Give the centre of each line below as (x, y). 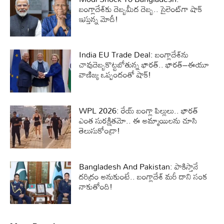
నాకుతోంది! (96, 186)
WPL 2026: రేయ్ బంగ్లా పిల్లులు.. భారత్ (139, 110)
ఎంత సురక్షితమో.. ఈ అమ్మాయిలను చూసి (138, 120)
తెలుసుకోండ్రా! (100, 130)
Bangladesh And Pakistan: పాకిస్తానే (139, 166)
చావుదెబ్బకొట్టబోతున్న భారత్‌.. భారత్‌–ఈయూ (144, 65)
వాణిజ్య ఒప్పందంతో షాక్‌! (115, 75)
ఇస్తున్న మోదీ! (99, 19)
